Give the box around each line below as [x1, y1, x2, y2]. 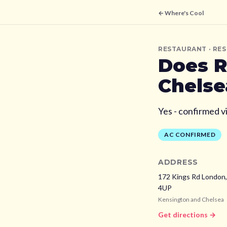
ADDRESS [158, 158, 198, 167]
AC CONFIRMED [164, 131, 216, 138]
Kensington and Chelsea [158, 196, 224, 203]
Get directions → [158, 210, 216, 219]
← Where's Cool [158, 9, 204, 17]
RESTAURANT [158, 45, 207, 53]
